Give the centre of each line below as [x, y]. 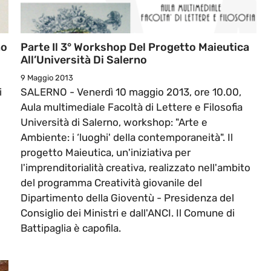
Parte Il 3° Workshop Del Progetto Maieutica [135, 47]
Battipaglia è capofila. [71, 228]
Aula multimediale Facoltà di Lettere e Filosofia [132, 107]
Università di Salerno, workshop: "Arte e [114, 122]
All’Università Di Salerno [84, 60]
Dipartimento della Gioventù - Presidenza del [127, 198]
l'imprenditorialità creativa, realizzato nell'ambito [135, 168]
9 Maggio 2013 [47, 78]
